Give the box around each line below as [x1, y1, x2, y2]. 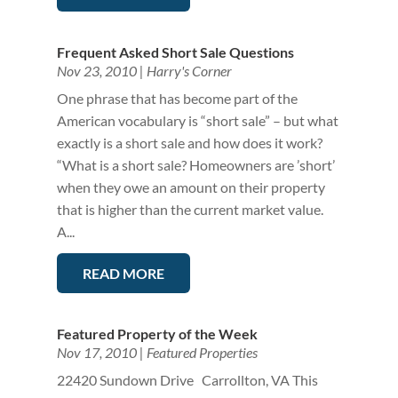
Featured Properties [146, 344, 258, 362]
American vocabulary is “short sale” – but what [56, 112, 338, 130]
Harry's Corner [146, 62, 232, 80]
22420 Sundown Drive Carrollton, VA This [56, 371, 318, 389]
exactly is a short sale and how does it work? [56, 134, 322, 152]
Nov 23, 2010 [56, 62, 137, 80]
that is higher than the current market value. [56, 201, 323, 219]
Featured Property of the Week [56, 325, 258, 343]
